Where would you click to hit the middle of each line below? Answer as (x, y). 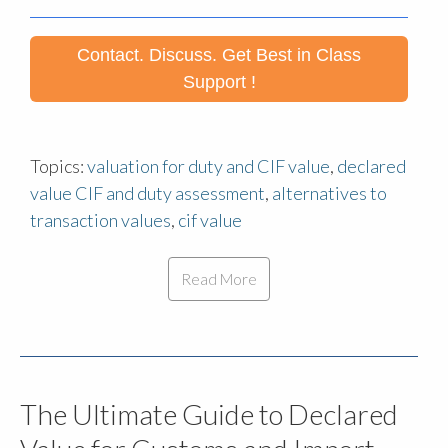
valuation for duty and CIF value (208, 166)
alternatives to (329, 193)
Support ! (219, 82)
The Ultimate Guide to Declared (209, 414)
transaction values (100, 220)
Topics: (58, 166)
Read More (219, 278)
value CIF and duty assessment (147, 193)
